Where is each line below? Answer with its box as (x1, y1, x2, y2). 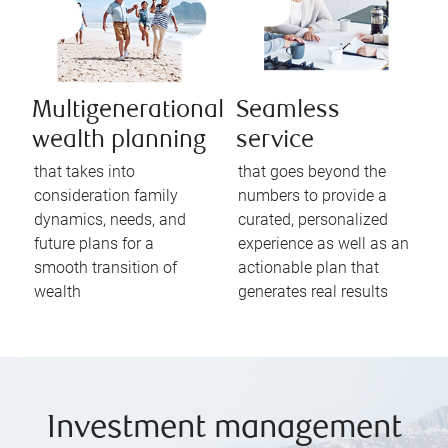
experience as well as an (238, 234, 409, 254)
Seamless (236, 99, 340, 125)
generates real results (238, 282, 388, 302)
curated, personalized (238, 210, 388, 230)
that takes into (34, 162, 135, 182)
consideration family (34, 186, 178, 206)
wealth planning (32, 129, 206, 155)
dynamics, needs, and (34, 210, 186, 230)
